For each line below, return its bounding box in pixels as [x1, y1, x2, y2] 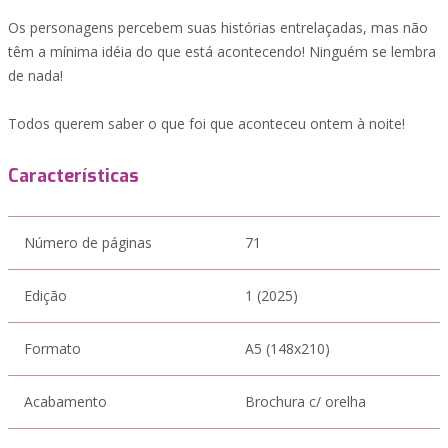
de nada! [8, 66, 63, 85]
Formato [24, 339, 81, 358]
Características [8, 164, 139, 188]
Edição [24, 286, 67, 305]
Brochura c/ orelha [245, 392, 366, 411]
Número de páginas [24, 233, 152, 252]
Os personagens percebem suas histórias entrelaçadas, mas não [8, 18, 428, 37]
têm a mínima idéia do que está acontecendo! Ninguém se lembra [8, 42, 436, 61]
